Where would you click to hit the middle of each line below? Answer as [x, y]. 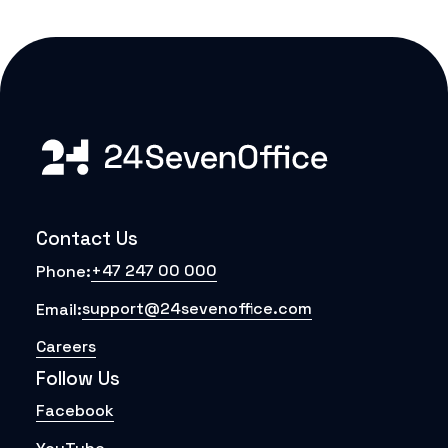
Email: [59, 309]
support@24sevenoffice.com [197, 308]
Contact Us [87, 238]
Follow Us [78, 378]
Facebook [75, 410]
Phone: [63, 271]
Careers [66, 346]
